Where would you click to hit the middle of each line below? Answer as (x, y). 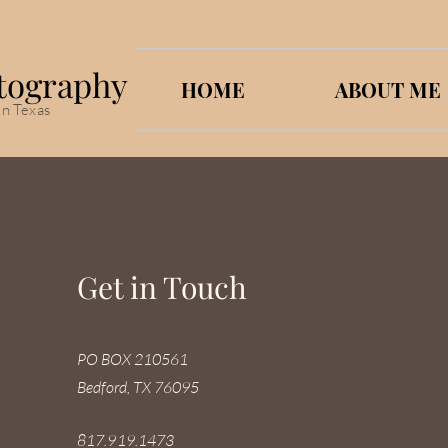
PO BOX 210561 (132, 359)
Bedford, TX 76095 (137, 387)
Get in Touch (161, 287)
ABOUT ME (387, 89)
